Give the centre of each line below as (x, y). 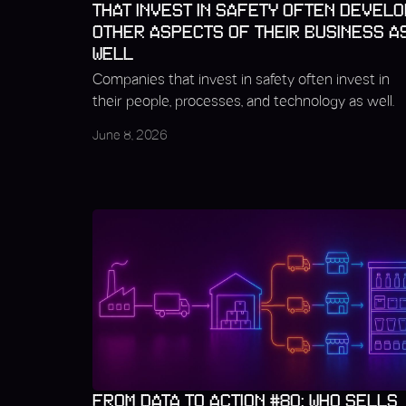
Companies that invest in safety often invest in (241, 80)
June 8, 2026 (130, 136)
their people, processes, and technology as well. (243, 102)
